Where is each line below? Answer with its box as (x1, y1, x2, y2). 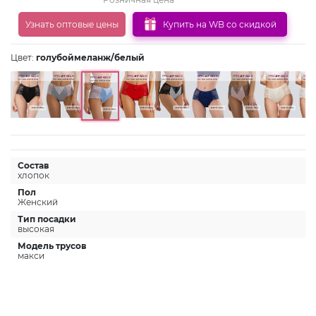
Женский (18, 197, 58, 208)
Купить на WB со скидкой (163, 18, 276, 30)
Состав (18, 160, 49, 171)
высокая (18, 224, 54, 235)
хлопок (18, 170, 49, 181)
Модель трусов (18, 241, 86, 252)
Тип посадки (18, 214, 76, 225)
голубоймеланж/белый (36, 51, 145, 63)
